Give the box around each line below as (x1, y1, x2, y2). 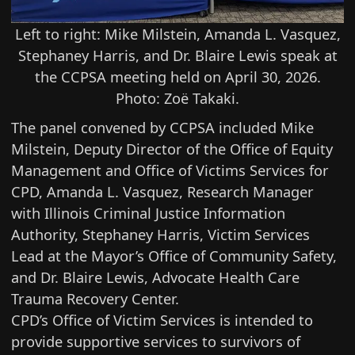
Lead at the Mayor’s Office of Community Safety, (11, 245, 338, 265)
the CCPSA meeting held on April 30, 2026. (34, 67, 321, 87)
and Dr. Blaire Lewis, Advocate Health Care (11, 266, 300, 287)
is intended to (216, 309, 314, 330)
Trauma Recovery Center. (11, 288, 180, 308)
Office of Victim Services (52, 309, 216, 330)
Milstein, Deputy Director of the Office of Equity (11, 138, 334, 158)
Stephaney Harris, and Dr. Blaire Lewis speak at (17, 45, 338, 66)
